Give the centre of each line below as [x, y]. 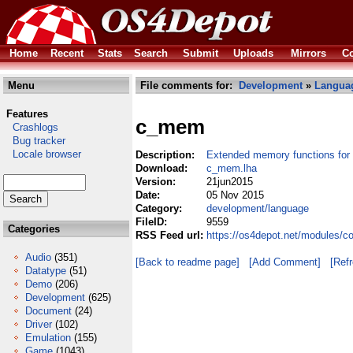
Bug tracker [34, 141]
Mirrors [308, 53]
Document [48, 311]
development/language [258, 208]
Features [27, 114]
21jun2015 [230, 182]
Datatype [46, 271]
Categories [32, 229]
